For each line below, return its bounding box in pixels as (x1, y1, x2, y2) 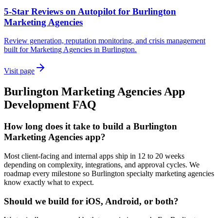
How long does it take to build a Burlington (4, 121, 177, 132)
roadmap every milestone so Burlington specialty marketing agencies (4, 169, 214, 178)
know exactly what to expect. (4, 178, 94, 186)
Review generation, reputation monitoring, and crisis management (4, 36, 205, 45)
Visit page (4, 67, 35, 75)
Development (4, 98, 70, 111)
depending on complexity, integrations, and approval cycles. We (4, 160, 200, 169)
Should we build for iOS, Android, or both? (4, 196, 179, 206)
